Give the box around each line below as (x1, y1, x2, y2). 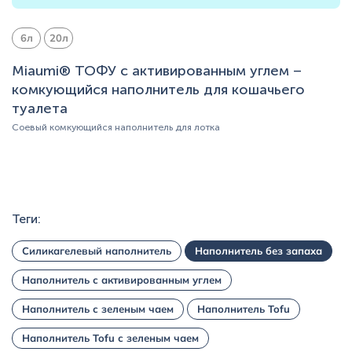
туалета (12, 99, 68, 117)
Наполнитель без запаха (195, 244, 322, 257)
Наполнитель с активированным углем (22, 273, 222, 286)
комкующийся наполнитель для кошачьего (12, 80, 305, 98)
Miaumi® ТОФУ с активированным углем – (12, 61, 302, 79)
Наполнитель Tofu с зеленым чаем (22, 331, 199, 344)
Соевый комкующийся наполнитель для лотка (12, 121, 220, 133)
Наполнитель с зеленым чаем (22, 302, 174, 315)
